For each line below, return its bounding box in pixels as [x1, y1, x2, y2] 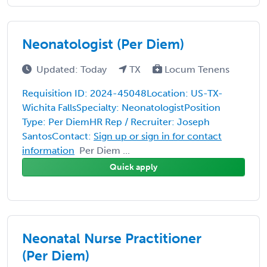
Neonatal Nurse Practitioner [22, 229, 201, 247]
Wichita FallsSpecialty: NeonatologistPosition [22, 101, 221, 113]
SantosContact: [22, 130, 94, 142]
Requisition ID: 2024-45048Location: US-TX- [22, 87, 223, 99]
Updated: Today [36, 63, 109, 75]
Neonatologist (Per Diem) [22, 35, 184, 52]
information [22, 144, 74, 156]
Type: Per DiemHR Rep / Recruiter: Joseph [22, 116, 210, 128]
